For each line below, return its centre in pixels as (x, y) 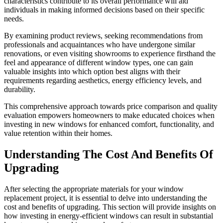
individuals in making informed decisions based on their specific (104, 10)
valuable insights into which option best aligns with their (92, 72)
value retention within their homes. (58, 133)
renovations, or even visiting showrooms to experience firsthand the (110, 54)
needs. (14, 19)
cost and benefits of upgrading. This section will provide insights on (110, 207)
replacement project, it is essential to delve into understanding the (106, 198)
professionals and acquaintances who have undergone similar (100, 45)
